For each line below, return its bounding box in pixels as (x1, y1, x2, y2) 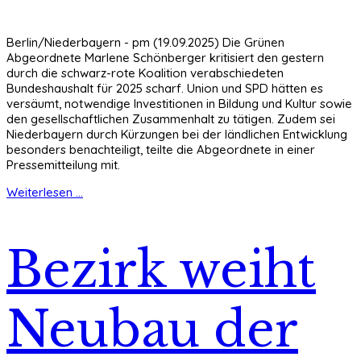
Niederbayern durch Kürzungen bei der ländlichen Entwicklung (6, 127, 347, 143)
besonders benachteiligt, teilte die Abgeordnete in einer (6, 142, 315, 158)
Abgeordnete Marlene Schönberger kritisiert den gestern (6, 50, 324, 66)
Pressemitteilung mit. (6, 157, 120, 173)
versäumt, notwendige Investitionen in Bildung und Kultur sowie (6, 96, 352, 112)
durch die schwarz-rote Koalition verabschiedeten (6, 65, 284, 81)
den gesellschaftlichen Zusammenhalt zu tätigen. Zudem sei (6, 111, 335, 127)
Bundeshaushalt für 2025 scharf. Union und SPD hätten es (6, 81, 323, 97)
